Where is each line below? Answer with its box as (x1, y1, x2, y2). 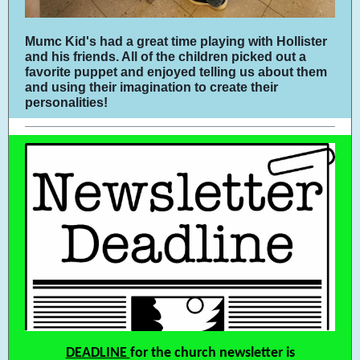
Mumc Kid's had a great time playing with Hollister (25, 35, 327, 48)
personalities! (25, 96, 111, 109)
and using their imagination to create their (25, 80, 278, 94)
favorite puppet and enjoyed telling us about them (25, 65, 327, 79)
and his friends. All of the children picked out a (25, 50, 306, 63)
